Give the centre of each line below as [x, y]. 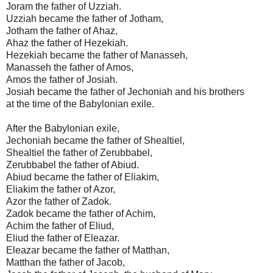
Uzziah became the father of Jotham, [85, 18]
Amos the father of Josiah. [62, 79]
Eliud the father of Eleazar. [63, 238]
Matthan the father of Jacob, [66, 262]
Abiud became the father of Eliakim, [83, 177]
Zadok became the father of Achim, [81, 213]
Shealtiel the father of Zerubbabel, [79, 152]
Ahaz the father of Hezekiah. [67, 43]
